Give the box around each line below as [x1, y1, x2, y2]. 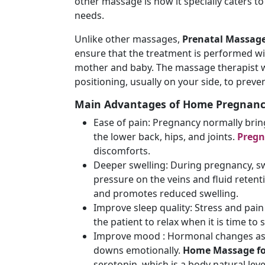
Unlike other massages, [75, 33, 180, 46]
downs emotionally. [93, 244, 180, 257]
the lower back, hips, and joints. [93, 130, 237, 143]
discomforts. [93, 144, 150, 157]
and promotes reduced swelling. [93, 187, 238, 200]
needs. [75, 9, 104, 22]
